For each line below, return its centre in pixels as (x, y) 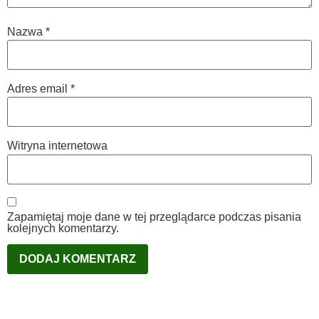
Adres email (39, 89)
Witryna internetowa (57, 146)
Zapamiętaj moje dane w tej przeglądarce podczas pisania (154, 217)
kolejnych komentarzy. (63, 229)
